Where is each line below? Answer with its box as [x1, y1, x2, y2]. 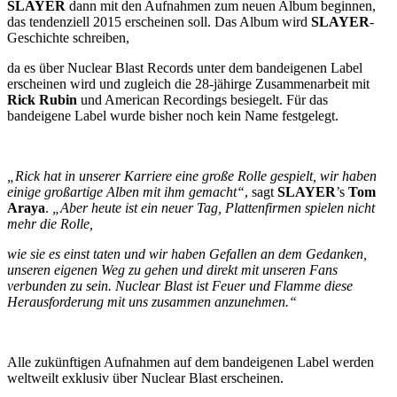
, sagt [245, 184, 277, 199]
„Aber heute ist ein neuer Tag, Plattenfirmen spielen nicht [52, 200, 375, 215]
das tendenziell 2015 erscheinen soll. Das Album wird [7, 14, 311, 29]
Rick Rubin [7, 92, 77, 107]
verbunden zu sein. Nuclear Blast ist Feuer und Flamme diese [7, 278, 353, 293]
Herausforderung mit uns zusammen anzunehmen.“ [7, 294, 297, 309]
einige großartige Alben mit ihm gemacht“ [7, 184, 245, 199]
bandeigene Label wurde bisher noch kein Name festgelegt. [7, 108, 339, 123]
